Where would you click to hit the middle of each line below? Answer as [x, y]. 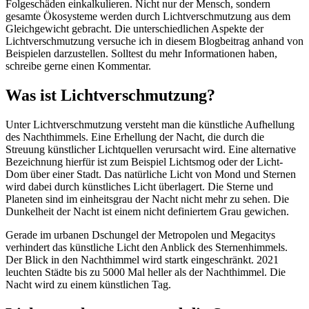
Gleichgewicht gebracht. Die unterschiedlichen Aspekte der [134, 29]
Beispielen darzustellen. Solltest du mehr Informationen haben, [141, 54]
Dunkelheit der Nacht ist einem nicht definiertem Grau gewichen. [147, 211]
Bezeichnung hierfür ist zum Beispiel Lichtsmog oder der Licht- [144, 161]
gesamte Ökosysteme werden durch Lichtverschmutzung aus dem [148, 17]
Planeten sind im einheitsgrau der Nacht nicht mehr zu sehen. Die [147, 199]
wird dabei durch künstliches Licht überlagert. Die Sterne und [139, 186]
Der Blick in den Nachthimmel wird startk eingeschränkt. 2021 [142, 259]
